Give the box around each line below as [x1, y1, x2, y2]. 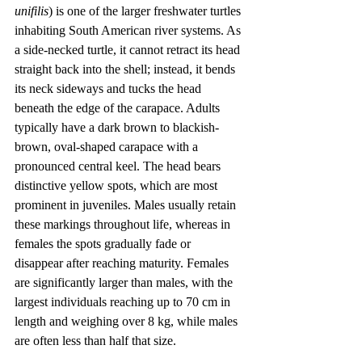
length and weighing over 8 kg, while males [15, 314, 241, 328]
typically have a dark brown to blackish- [15, 120, 219, 134]
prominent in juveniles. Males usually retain [15, 198, 239, 212]
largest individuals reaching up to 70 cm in [15, 295, 234, 309]
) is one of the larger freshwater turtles [48, 4, 244, 18]
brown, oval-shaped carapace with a [15, 140, 201, 154]
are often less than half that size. [15, 334, 176, 347]
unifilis [15, 4, 48, 18]
